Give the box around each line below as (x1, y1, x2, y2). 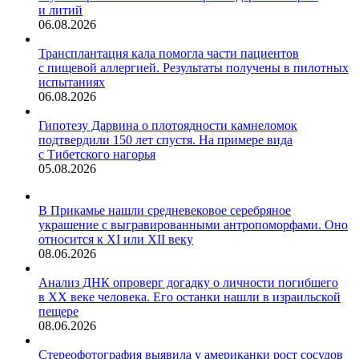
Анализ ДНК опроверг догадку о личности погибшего (38, 276, 338, 290)
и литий (38, 3, 83, 18)
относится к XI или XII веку (38, 232, 193, 247)
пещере (38, 305, 79, 319)
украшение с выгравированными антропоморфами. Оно (38, 218, 348, 232)
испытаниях (38, 75, 105, 90)
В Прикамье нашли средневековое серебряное (38, 204, 291, 218)
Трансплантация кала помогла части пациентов (38, 46, 299, 61)
